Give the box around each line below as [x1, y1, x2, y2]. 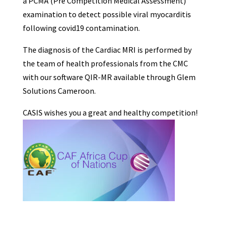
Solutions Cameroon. [22, 86, 96, 96]
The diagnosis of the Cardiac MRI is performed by [22, 45, 192, 55]
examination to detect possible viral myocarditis [22, 9, 191, 19]
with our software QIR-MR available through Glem [22, 72, 196, 82]
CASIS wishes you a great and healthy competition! [22, 107, 198, 118]
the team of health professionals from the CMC [22, 58, 188, 68]
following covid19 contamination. [22, 23, 140, 33]
